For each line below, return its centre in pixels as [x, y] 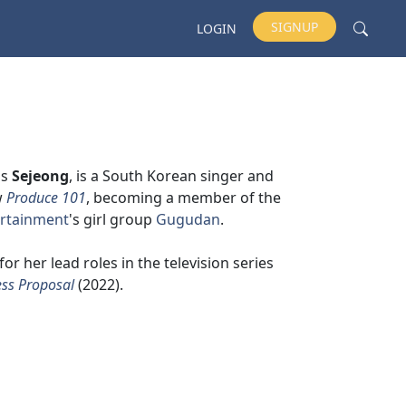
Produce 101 [46, 198]
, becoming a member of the [184, 198]
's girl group [112, 219]
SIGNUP [295, 27]
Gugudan [188, 219]
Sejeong [40, 176]
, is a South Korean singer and [171, 176]
